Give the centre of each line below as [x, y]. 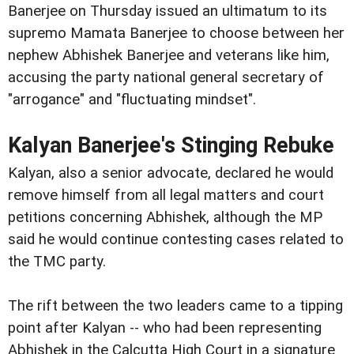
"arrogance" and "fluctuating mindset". [132, 99]
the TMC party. [57, 261]
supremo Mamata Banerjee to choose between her [176, 33]
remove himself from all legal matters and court [166, 195]
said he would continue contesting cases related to [176, 239]
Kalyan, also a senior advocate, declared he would [171, 173]
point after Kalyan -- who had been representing [165, 328]
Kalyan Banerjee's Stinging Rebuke [171, 145]
